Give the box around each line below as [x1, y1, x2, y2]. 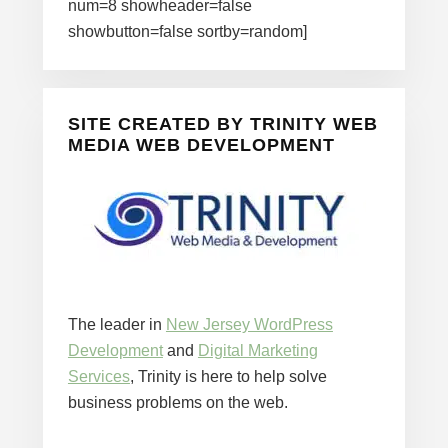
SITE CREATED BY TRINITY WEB [67, 113, 378, 134]
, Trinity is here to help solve [129, 367, 327, 385]
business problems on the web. [67, 393, 288, 411]
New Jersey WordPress [165, 315, 333, 333]
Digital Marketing [197, 341, 318, 359]
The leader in [67, 315, 166, 333]
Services [67, 367, 130, 385]
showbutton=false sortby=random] [67, 22, 307, 40]
